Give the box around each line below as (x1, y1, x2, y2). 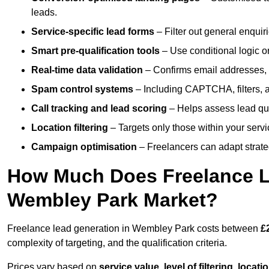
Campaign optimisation (31, 142, 137, 153)
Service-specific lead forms (31, 26, 154, 37)
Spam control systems (31, 84, 133, 95)
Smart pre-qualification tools (31, 46, 160, 56)
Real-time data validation (31, 65, 143, 76)
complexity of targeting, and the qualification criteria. (7, 238, 227, 249)
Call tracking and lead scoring (31, 103, 167, 114)
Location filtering (31, 122, 108, 133)
